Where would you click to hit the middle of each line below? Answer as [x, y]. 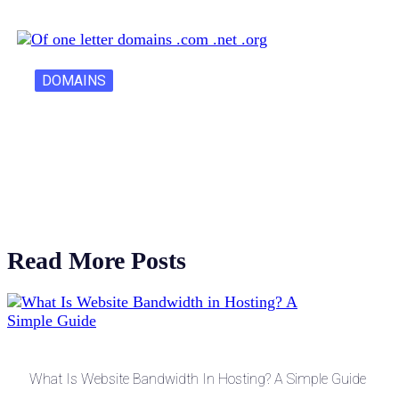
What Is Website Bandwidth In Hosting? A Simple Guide [198, 379]
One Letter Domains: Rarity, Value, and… [180, 126]
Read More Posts [97, 261]
